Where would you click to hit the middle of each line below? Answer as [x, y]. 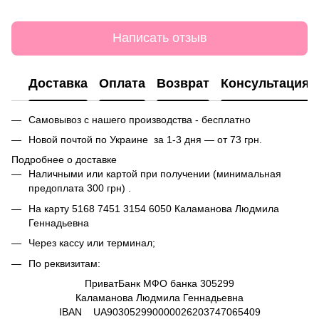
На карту [50, 208]
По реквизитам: [66, 263]
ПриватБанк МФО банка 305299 [159, 283]
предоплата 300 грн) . [80, 188]
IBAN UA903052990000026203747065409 [159, 312]
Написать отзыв [159, 38]
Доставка [58, 84]
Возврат [183, 84]
